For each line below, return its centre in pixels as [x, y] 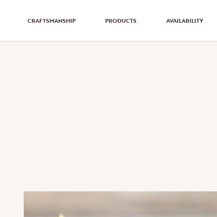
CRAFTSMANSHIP [52, 20]
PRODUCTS [121, 20]
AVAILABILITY [185, 20]
